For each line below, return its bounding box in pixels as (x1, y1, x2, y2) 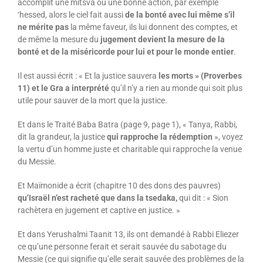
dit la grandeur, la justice (17, 131, 105, 141)
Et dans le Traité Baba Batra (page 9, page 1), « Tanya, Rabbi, (17, 119, 237, 129)
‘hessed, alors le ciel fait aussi (17, 9, 123, 19)
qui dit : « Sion (178, 193, 228, 203)
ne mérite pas (17, 22, 69, 32)
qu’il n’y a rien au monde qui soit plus (109, 83, 242, 93)
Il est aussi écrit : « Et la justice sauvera (17, 70, 159, 80)
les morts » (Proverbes (158, 70, 242, 80)
